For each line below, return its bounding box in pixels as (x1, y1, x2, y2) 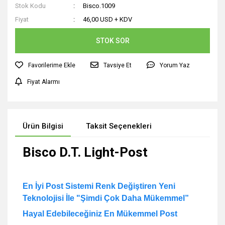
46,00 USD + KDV (83, 16, 133, 23)
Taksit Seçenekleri (86, 122, 152, 131)
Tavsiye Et (103, 62, 132, 69)
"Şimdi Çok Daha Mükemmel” (76, 194, 189, 202)
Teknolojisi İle (23, 194, 74, 202)
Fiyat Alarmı (27, 78, 60, 85)
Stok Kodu (15, 2, 46, 10)
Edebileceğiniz (46, 209, 104, 218)
